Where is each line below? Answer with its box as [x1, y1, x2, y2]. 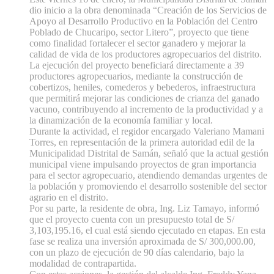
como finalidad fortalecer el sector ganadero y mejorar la [29, 38, 246, 49]
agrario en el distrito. [29, 192, 108, 203]
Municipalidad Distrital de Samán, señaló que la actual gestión [29, 148, 268, 159]
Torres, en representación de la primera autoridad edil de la [29, 137, 254, 148]
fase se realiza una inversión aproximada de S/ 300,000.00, [29, 236, 256, 247]
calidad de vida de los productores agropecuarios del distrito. [29, 49, 262, 60]
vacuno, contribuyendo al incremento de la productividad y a [29, 104, 263, 115]
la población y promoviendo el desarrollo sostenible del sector [29, 181, 267, 192]
